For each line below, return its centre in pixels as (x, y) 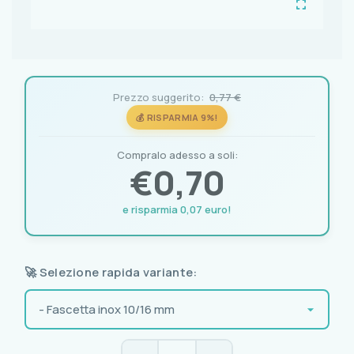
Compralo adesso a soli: (177, 155)
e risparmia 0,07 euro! (177, 210)
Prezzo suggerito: (158, 98)
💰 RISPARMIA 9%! (177, 118)
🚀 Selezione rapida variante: (111, 273)
